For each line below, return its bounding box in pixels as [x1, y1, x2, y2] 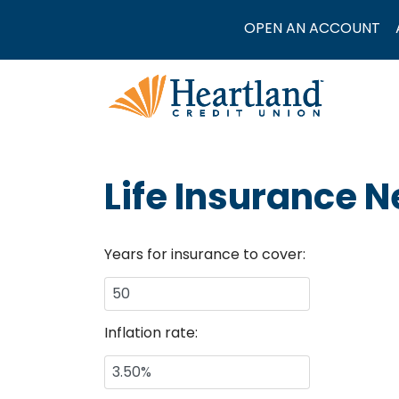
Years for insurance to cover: [104, 244, 305, 265]
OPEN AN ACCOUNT [244, 18, 381, 38]
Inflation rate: [104, 322, 198, 343]
